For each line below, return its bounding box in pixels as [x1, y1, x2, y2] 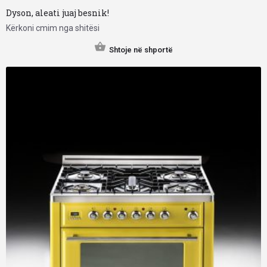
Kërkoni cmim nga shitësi [6, 23, 100, 33]
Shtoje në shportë [109, 45, 173, 55]
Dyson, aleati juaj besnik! [6, 7, 109, 19]
